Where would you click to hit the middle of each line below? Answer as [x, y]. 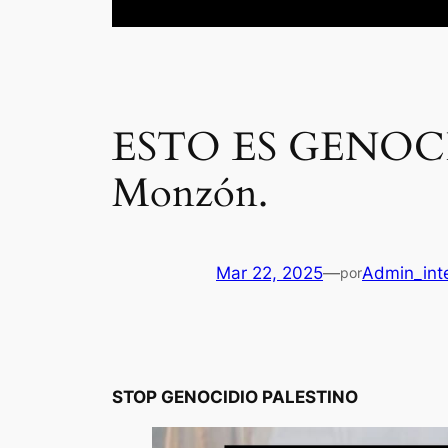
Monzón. [190, 193]
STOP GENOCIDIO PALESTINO [235, 396]
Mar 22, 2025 [269, 273]
